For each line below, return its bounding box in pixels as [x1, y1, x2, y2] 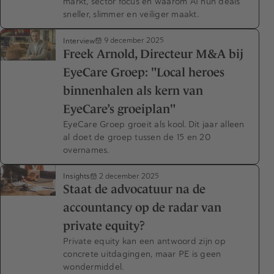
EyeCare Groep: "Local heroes [63, 65, 224, 79]
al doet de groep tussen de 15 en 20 [63, 131, 211, 143]
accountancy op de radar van [63, 200, 221, 214]
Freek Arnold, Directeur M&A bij [63, 46, 243, 61]
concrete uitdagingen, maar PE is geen [63, 248, 221, 259]
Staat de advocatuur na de [63, 182, 206, 196]
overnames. [63, 144, 109, 155]
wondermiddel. [63, 261, 124, 272]
